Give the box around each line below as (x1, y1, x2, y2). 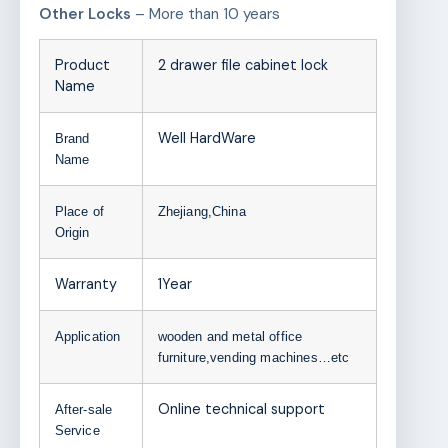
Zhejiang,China (157, 204, 246, 220)
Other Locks (38, 4, 131, 25)
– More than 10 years (130, 4, 280, 25)
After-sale (54, 402, 113, 418)
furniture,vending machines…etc (157, 350, 350, 366)
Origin (54, 225, 90, 241)
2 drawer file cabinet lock (157, 56, 328, 75)
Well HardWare (157, 129, 256, 148)
